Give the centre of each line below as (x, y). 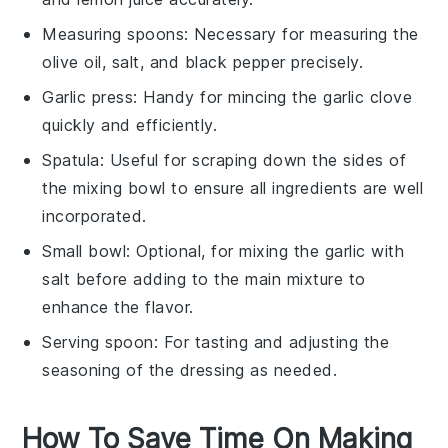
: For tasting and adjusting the (271, 341)
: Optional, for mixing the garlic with (265, 250)
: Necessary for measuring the (301, 33)
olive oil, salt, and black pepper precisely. (203, 61)
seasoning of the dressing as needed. (190, 369)
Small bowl (84, 250)
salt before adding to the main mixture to (204, 278)
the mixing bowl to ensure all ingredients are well (233, 187)
